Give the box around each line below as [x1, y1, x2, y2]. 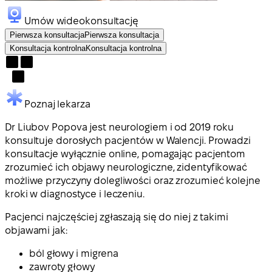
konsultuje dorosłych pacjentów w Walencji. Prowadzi [5, 135, 251, 146]
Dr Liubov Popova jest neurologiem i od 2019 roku [5, 121, 234, 132]
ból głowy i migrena [29, 248, 119, 259]
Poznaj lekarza [24, 98, 90, 109]
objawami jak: [5, 225, 67, 236]
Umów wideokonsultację [24, 15, 138, 26]
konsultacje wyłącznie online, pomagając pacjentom [5, 148, 246, 159]
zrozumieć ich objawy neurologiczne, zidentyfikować [5, 161, 247, 172]
